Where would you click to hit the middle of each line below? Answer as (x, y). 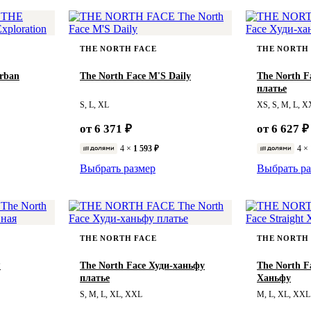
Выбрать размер (118, 168)
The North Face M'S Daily (135, 76)
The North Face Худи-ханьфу (142, 265)
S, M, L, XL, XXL (111, 294)
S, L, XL (94, 104)
